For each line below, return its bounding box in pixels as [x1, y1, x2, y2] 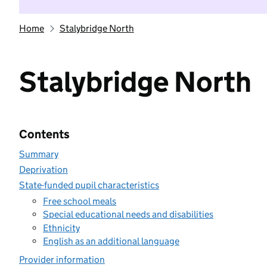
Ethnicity [43, 222, 80, 234]
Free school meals [43, 195, 116, 207]
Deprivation [19, 164, 68, 175]
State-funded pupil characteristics [19, 179, 159, 191]
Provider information [19, 254, 105, 265]
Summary [19, 148, 58, 160]
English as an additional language [43, 235, 179, 247]
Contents [19, 127, 70, 141]
